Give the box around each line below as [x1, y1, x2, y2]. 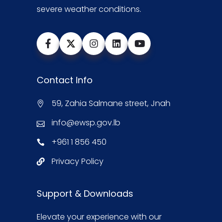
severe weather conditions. [37, 3, 141, 15]
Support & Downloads [37, 187, 133, 200]
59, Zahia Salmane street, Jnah [52, 98, 170, 110]
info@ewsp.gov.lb [52, 117, 120, 129]
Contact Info [37, 74, 93, 87]
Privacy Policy [52, 156, 104, 167]
